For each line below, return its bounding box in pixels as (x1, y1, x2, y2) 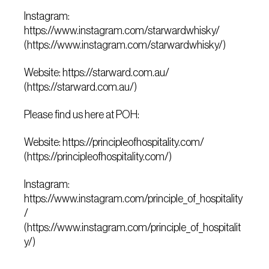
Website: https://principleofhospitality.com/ (24, 136, 205, 148)
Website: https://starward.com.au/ (24, 67, 170, 79)
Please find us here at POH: (24, 109, 140, 121)
